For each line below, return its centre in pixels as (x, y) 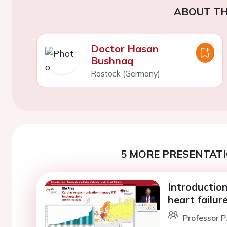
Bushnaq (112, 60)
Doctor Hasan (124, 48)
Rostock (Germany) (125, 73)
